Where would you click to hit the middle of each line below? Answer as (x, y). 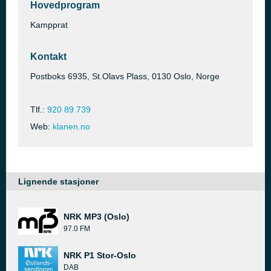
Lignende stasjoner (58, 181)
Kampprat (49, 25)
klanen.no (71, 126)
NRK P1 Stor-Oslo (100, 255)
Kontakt (48, 57)
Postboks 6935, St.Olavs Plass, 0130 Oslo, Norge (125, 76)
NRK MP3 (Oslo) (96, 217)
